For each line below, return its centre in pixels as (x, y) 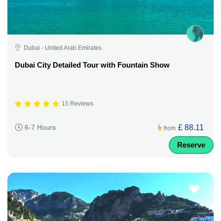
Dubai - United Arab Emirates (63, 48)
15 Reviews (77, 104)
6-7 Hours (40, 128)
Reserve (191, 145)
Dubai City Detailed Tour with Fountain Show (92, 65)
